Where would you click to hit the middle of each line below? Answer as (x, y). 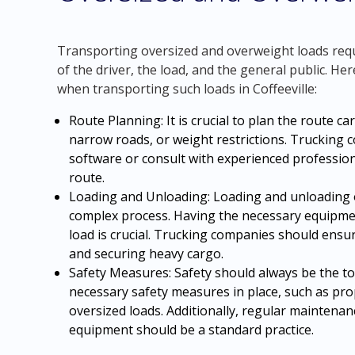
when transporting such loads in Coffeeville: (187, 89)
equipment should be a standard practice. (191, 330)
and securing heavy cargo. (146, 254)
